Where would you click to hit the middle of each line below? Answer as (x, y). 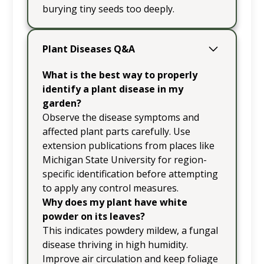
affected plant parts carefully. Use (116, 131)
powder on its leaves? (93, 216)
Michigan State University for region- (124, 159)
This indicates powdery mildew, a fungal (130, 230)
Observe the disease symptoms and (121, 117)
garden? (62, 103)
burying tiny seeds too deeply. (108, 9)
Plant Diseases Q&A (88, 49)
